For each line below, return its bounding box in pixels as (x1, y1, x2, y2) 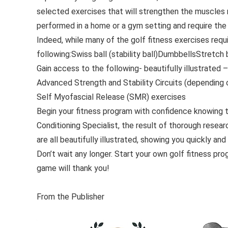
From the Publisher (37, 192, 104, 202)
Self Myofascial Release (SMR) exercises (37, 92, 186, 102)
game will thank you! (37, 163, 109, 173)
